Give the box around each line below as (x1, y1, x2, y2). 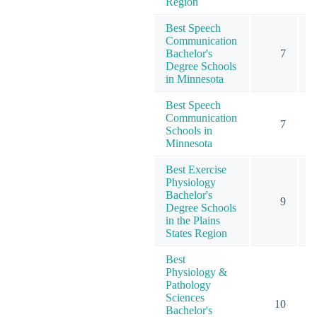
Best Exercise (166, 163, 226, 175)
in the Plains (166, 214, 220, 226)
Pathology (166, 278, 211, 291)
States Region (166, 226, 227, 239)
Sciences (166, 291, 204, 304)
